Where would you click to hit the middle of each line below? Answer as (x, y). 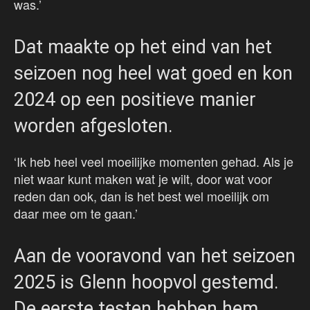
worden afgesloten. (93, 126)
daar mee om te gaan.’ (76, 213)
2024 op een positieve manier (135, 100)
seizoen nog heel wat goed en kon (153, 74)
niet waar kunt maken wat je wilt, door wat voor (143, 179)
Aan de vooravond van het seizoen (155, 256)
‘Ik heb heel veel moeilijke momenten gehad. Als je (154, 162)
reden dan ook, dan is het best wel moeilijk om (142, 196)
